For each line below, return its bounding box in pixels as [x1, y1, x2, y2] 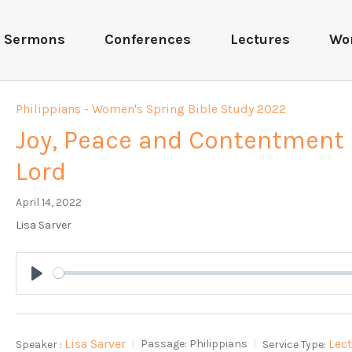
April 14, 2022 [16, 195, 82, 209]
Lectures [229, 31, 290, 49]
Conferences [104, 31, 191, 49]
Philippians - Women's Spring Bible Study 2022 [16, 101, 287, 116]
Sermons [3, 31, 65, 49]
